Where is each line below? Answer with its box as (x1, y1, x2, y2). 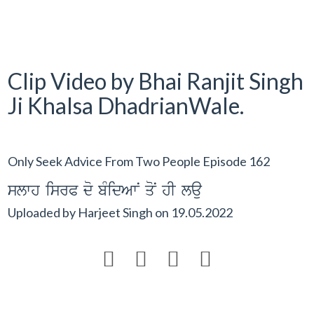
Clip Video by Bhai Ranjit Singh (8, 67, 304, 95)
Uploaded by (8, 204, 78, 220)
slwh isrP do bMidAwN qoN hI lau (8, 179, 203, 202)
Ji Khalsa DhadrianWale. (8, 92, 245, 119)
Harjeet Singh (78, 204, 153, 220)
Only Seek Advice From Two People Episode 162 (8, 153, 271, 169)
